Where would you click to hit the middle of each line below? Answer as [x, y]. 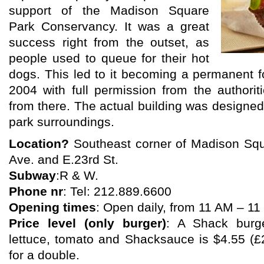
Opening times [52, 207]
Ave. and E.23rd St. [64, 160]
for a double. [44, 255]
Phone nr [36, 192]
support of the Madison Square [109, 11]
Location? [39, 144]
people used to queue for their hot [109, 58]
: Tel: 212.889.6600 [117, 192]
